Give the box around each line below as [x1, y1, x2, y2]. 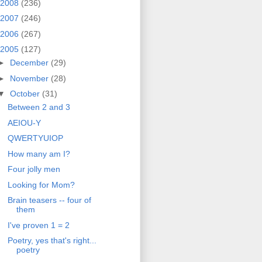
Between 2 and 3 [7, 102, 70, 112]
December [9, 58, 51, 68]
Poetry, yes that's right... [7, 236, 96, 246]
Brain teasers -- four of [7, 195, 91, 205]
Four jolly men [7, 164, 60, 174]
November [9, 73, 51, 83]
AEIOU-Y [7, 118, 41, 127]
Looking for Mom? [7, 180, 75, 189]
